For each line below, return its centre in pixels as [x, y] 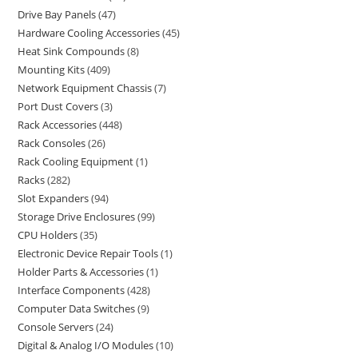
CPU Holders [48, 235]
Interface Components [72, 290]
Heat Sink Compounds [72, 51]
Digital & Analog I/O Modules [86, 345]
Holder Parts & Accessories [81, 271]
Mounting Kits [52, 69]
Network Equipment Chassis [85, 88]
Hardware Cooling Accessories [89, 32]
